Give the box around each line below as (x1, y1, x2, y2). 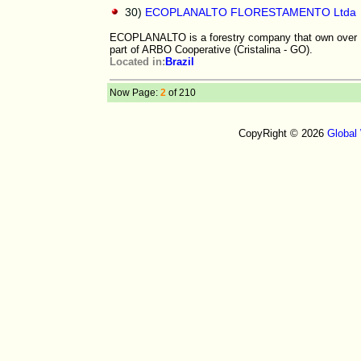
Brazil (165, 56, 194, 68)
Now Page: (110, 87, 160, 98)
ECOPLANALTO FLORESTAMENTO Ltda (145, 6, 356, 19)
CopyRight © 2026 (239, 127, 327, 139)
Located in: (110, 56, 165, 68)
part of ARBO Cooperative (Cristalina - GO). (110, 44, 313, 56)
